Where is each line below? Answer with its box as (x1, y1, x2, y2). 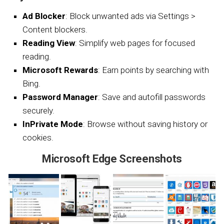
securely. (22, 105, 54, 116)
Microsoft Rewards (22, 65, 98, 75)
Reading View (22, 38, 75, 48)
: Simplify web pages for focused (75, 38, 195, 48)
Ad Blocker (22, 11, 65, 21)
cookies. (22, 132, 53, 143)
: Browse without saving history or (83, 119, 207, 129)
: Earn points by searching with (98, 65, 209, 75)
